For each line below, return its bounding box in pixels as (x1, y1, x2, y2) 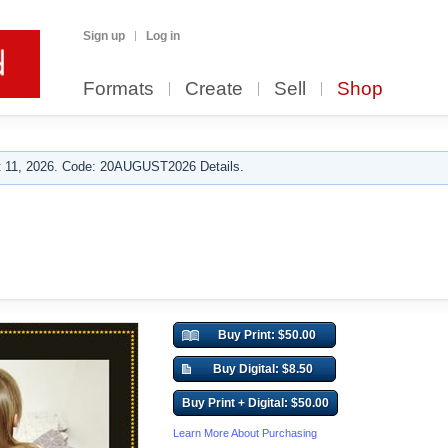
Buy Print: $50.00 (217, 328, 316, 342)
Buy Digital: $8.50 (213, 362, 313, 376)
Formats (83, 78, 154, 99)
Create (185, 78, 243, 99)
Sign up (83, 29, 125, 43)
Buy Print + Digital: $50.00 (182, 396, 329, 410)
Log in (146, 29, 180, 43)
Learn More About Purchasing (173, 427, 317, 439)
